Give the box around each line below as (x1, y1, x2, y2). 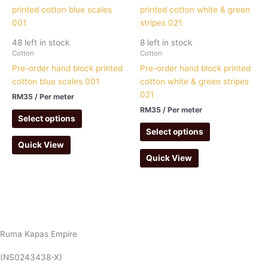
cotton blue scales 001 (12, 77, 99, 87)
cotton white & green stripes (140, 77, 249, 87)
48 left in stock (12, 38, 69, 48)
